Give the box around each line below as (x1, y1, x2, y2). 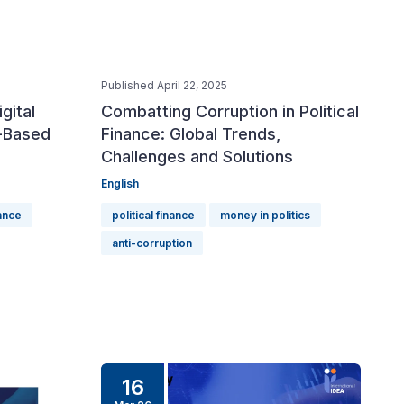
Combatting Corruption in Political (101, 102, 359, 121)
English (101, 177, 139, 190)
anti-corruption (112, 236, 192, 250)
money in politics (220, 208, 310, 222)
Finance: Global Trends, (101, 124, 280, 143)
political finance (112, 208, 195, 222)
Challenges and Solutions (101, 147, 293, 166)
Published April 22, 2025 (101, 78, 227, 92)
